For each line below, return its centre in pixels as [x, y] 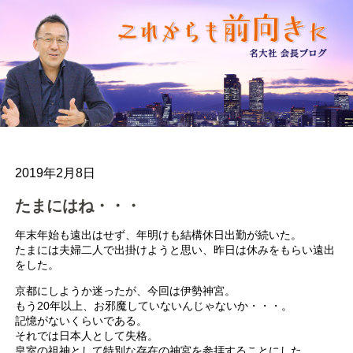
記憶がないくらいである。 [82, 320]
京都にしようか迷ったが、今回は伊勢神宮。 [126, 290]
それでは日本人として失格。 [87, 335]
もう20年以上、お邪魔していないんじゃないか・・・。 [154, 305]
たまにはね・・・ [78, 206]
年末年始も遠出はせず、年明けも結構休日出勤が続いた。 [159, 234]
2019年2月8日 [56, 173]
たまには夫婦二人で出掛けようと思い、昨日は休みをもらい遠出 [175, 249]
